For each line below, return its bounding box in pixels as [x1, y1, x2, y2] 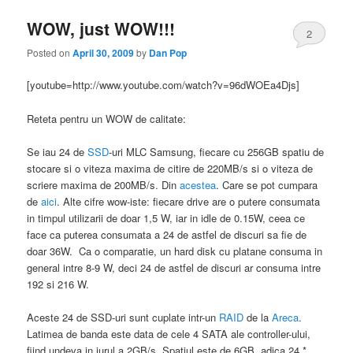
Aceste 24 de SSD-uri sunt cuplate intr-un [27, 309, 220, 325]
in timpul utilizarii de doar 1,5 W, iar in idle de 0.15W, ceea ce [27, 210, 306, 225]
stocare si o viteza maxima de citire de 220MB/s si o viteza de [27, 160, 314, 176]
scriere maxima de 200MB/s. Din [27, 176, 180, 192]
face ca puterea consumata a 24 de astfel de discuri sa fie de [27, 226, 307, 242]
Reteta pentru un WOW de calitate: [27, 110, 187, 126]
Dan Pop [149, 46, 188, 61]
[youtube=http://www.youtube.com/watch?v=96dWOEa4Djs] [27, 77, 300, 93]
